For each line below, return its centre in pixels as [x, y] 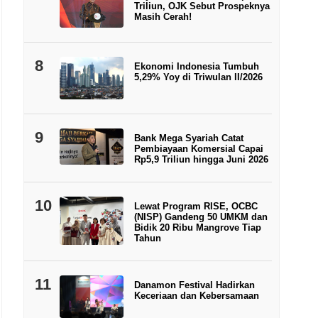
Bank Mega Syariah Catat [188, 138]
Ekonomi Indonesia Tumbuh [196, 67]
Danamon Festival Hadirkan [194, 285]
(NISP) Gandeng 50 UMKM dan [201, 217]
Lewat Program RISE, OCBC [196, 207]
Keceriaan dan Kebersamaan [196, 296]
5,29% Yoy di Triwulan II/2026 [198, 77]
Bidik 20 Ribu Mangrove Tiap [197, 228]
